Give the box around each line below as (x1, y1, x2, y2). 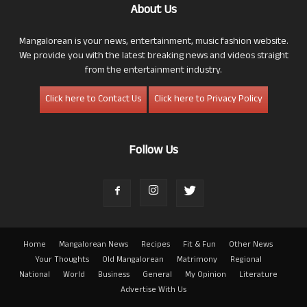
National (19, 268, 50, 282)
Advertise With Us (121, 283, 186, 297)
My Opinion (184, 268, 226, 282)
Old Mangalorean (101, 253, 164, 267)
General (142, 268, 172, 282)
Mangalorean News (59, 238, 128, 252)
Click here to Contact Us (45, 91, 141, 108)
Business (97, 268, 130, 282)
